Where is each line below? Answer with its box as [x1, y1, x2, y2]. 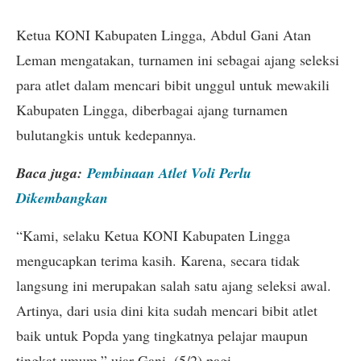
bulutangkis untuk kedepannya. [16, 124, 197, 144]
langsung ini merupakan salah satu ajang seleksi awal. [16, 276, 331, 296]
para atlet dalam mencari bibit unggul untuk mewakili [16, 74, 330, 94]
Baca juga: [16, 163, 87, 184]
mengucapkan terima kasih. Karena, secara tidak [16, 251, 300, 271]
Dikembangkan [16, 188, 108, 209]
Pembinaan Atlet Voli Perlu [87, 163, 251, 184]
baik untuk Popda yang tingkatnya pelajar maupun [16, 326, 308, 346]
